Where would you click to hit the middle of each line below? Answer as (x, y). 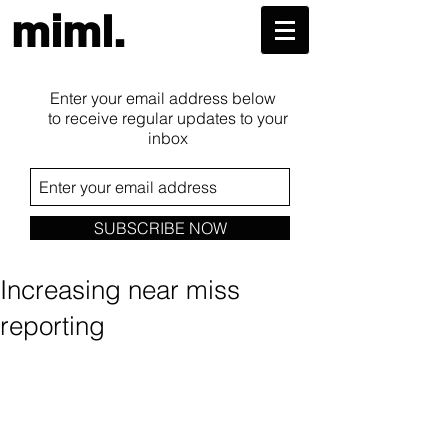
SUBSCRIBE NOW (160, 228)
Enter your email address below (162, 98)
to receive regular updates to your (167, 118)
